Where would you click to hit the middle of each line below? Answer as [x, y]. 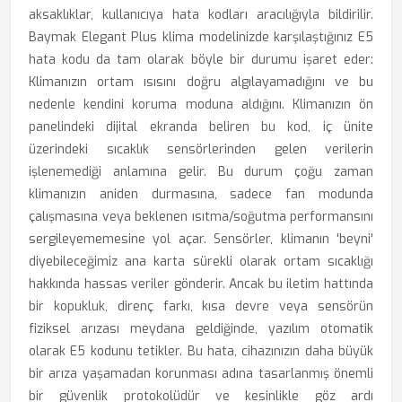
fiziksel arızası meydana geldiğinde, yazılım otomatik [201, 329]
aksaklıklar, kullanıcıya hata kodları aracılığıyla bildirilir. [201, 15]
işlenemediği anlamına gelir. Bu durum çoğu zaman [201, 172]
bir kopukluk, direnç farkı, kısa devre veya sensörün [201, 306]
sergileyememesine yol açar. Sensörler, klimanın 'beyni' [201, 239]
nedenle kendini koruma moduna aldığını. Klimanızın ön [201, 105]
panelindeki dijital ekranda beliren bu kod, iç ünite [201, 127]
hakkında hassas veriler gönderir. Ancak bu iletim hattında [201, 284]
